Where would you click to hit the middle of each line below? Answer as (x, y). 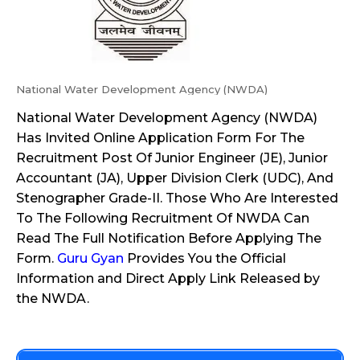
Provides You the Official (205, 258)
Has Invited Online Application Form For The (160, 138)
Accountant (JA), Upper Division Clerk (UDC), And (175, 178)
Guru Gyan (90, 258)
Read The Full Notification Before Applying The (169, 238)
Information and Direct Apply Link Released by (168, 278)
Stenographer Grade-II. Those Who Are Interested (177, 198)
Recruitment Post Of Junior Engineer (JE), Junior (172, 158)
